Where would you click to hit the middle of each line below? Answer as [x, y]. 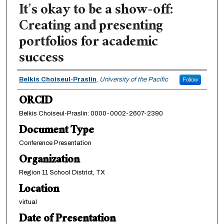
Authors [36, 79]
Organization [49, 160]
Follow [190, 79]
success [41, 59]
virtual [28, 202]
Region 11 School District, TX [62, 172]
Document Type [56, 131]
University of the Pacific [133, 79]
